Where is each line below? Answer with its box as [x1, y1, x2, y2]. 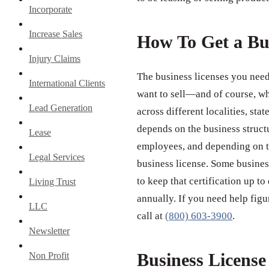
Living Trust [29, 176, 76, 187]
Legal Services [29, 151, 85, 162]
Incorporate [29, 4, 72, 14]
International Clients [29, 77, 105, 88]
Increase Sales [29, 28, 82, 39]
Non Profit [29, 250, 69, 261]
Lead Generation [29, 102, 92, 113]
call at [137, 210, 165, 222]
